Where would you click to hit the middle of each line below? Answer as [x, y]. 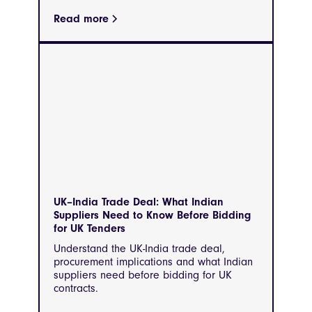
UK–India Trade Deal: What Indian [139, 202]
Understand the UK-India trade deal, [139, 249]
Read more [81, 19]
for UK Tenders [89, 229]
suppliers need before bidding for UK [143, 275]
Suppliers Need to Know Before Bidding [152, 216]
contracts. [76, 289]
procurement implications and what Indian [153, 262]
